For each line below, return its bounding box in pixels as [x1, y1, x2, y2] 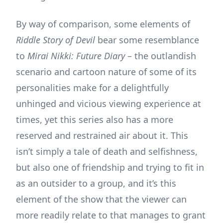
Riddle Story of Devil [16, 34, 95, 46]
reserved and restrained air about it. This [16, 129, 188, 142]
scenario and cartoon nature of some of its [16, 66, 197, 78]
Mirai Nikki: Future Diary [27, 50, 125, 62]
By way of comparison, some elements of [16, 18, 190, 30]
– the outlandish [125, 50, 196, 62]
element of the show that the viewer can [16, 193, 187, 206]
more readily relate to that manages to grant [16, 209, 206, 222]
